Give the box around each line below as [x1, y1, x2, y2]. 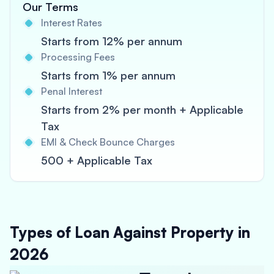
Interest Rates [41, 17, 102, 29]
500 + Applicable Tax [41, 154, 152, 167]
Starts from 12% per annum [41, 34, 182, 48]
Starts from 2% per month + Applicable [41, 103, 243, 116]
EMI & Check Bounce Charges [41, 136, 175, 148]
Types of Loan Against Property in [10, 223, 250, 242]
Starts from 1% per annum [41, 68, 176, 82]
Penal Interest [41, 85, 102, 97]
